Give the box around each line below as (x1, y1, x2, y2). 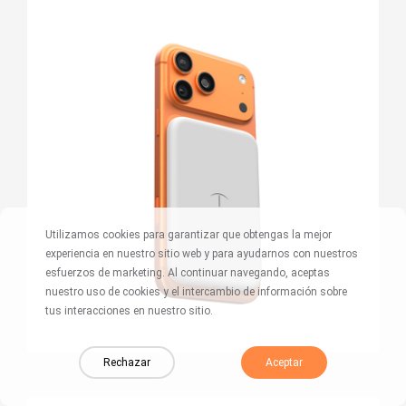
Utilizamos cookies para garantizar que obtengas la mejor (45, 228, 332, 241)
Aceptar (266, 356, 304, 369)
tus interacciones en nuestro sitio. (45, 304, 213, 317)
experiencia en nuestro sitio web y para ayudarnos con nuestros (45, 247, 358, 260)
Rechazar (102, 356, 150, 369)
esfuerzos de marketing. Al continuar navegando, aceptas (45, 266, 330, 279)
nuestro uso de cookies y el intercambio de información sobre (45, 285, 347, 298)
